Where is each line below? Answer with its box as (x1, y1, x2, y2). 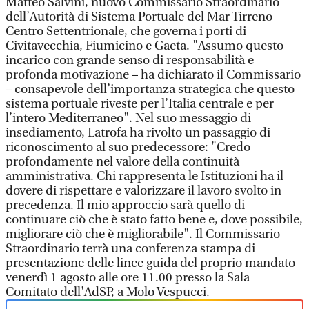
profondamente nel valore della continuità (6, 154, 239, 169)
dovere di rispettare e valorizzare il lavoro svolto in (6, 183, 281, 198)
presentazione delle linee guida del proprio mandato (6, 256, 295, 270)
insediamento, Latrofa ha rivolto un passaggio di (6, 126, 270, 140)
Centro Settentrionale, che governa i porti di (6, 24, 246, 39)
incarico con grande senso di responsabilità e (6, 53, 254, 68)
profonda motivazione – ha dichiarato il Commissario (6, 68, 301, 82)
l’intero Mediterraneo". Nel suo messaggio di (6, 111, 251, 126)
